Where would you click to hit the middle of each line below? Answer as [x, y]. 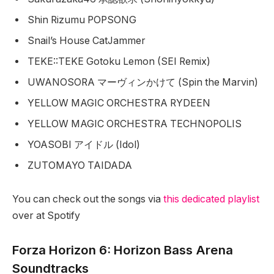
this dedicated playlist [210, 199]
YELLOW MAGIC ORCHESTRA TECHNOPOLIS [136, 124]
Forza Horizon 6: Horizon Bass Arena [123, 250]
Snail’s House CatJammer [88, 40]
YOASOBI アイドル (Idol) [85, 144]
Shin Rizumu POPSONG [83, 20]
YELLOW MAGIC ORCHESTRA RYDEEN [120, 103]
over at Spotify [46, 216]
